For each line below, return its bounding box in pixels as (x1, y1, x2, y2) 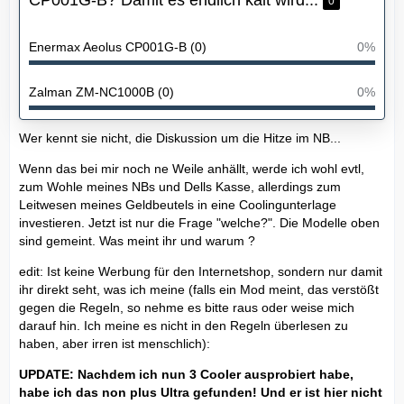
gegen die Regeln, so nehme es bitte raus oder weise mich (19, 299, 354, 315)
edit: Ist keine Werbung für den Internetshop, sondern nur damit (19, 263, 382, 279)
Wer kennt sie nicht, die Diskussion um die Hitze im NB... (19, 130, 341, 145)
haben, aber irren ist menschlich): (19, 335, 210, 351)
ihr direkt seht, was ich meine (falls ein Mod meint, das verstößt (19, 281, 379, 297)
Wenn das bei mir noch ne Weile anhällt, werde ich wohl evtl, (19, 161, 364, 176)
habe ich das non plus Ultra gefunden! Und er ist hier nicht (19, 384, 382, 399)
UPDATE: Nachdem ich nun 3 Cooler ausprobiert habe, (19, 366, 353, 381)
